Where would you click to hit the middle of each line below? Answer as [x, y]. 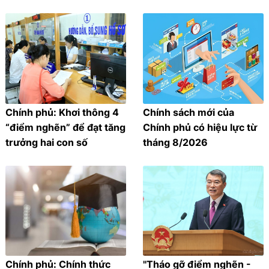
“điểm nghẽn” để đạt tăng [66, 127]
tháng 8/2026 [175, 142]
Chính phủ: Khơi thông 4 [62, 112]
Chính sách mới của [189, 112]
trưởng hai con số [47, 142]
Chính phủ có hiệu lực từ [200, 127]
